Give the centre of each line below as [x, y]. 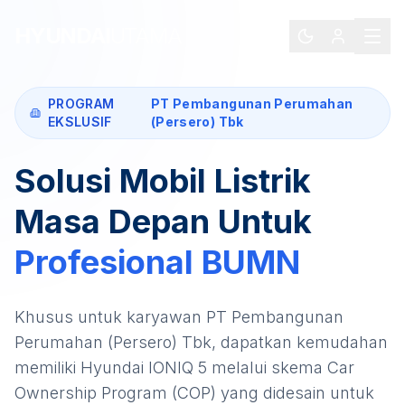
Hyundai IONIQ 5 [144, 367]
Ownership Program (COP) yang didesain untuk [194, 393]
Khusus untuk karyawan [110, 317]
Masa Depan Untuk [163, 221]
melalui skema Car [281, 367]
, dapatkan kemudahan [300, 342]
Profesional [108, 262]
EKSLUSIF [80, 122]
